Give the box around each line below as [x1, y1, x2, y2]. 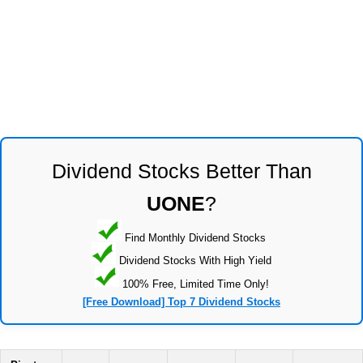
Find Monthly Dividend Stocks [122, 231, 266, 244]
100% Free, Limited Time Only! [118, 277, 269, 290]
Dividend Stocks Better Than [51, 159, 312, 182]
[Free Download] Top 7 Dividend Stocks [83, 296, 280, 309]
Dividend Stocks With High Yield [116, 254, 271, 267]
